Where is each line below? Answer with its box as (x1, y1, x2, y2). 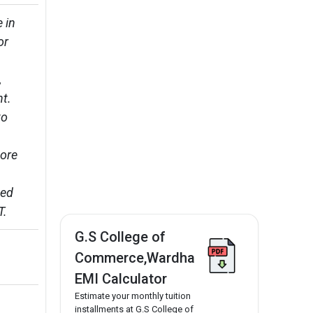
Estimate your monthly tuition (75, 291, 191, 302)
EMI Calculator (75, 270, 167, 288)
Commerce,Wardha (75, 249, 195, 267)
